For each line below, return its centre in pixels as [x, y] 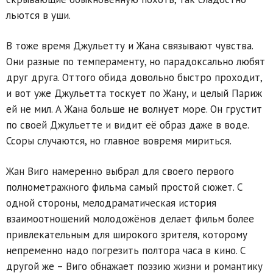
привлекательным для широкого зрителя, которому [127, 234]
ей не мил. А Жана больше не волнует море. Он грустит [134, 109]
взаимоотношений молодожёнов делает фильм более [130, 218]
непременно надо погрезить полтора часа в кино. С [126, 250]
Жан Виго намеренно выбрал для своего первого [120, 171]
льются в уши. [38, 15]
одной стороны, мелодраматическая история [111, 203]
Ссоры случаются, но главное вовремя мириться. [119, 140]
